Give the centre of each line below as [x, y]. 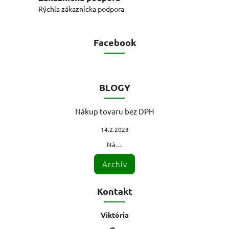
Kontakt [114, 191]
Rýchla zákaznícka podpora [81, 8]
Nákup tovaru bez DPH [114, 111]
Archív [114, 164]
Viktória [114, 214]
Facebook [114, 42]
